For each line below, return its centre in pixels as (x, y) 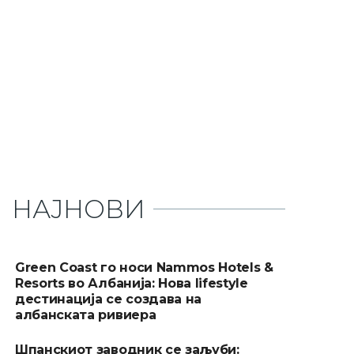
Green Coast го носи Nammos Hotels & (144, 267)
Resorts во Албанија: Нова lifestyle (132, 283)
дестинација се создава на (108, 299)
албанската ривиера (86, 314)
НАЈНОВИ (79, 209)
